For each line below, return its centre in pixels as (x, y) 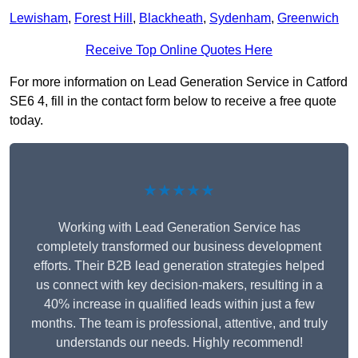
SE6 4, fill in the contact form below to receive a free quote (173, 101)
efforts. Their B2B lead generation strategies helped (179, 266)
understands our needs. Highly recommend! (179, 343)
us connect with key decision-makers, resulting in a (179, 285)
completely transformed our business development (179, 247)
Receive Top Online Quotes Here (179, 50)
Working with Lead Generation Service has (179, 228)
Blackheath (171, 18)
